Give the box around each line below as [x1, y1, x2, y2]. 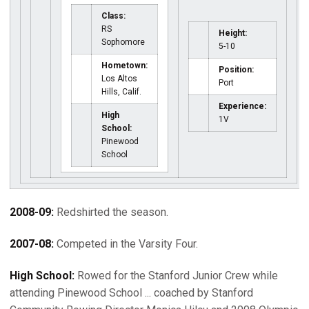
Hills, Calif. [101, 87, 141, 97]
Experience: [219, 101, 266, 111]
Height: [219, 28, 247, 38]
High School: [10, 269, 74, 282]
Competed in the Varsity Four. [54, 237, 198, 250]
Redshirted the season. [54, 206, 168, 219]
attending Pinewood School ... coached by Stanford [10, 286, 253, 299]
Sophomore [101, 37, 145, 47]
